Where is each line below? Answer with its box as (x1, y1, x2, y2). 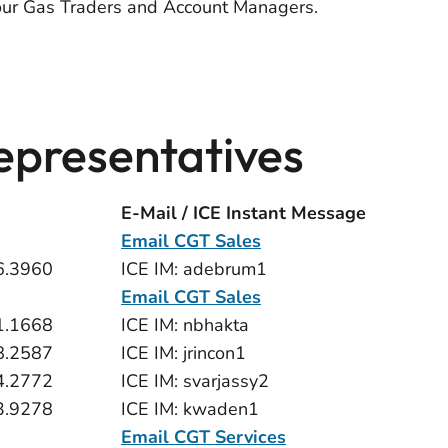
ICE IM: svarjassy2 (121, 369, 269, 393)
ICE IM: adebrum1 (121, 257, 267, 281)
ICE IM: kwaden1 (121, 397, 259, 421)
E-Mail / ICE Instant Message (121, 201, 366, 225)
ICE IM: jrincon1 (121, 341, 246, 365)
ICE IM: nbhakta (121, 313, 249, 337)
